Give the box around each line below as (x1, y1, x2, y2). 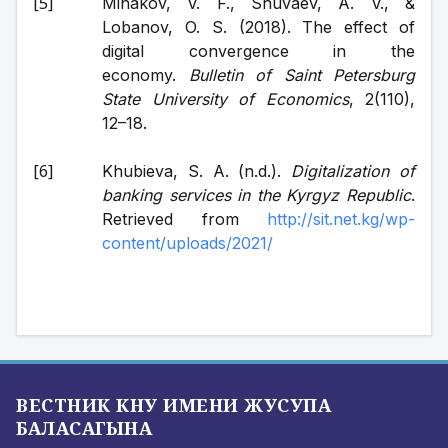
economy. (102, 65, 189, 85)
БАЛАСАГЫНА (16, 416, 152, 440)
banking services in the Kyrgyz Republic (102, 185, 411, 205)
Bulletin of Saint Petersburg (188, 65, 415, 85)
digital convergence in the (102, 41, 415, 61)
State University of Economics (102, 89, 349, 109)
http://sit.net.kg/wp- (267, 209, 415, 229)
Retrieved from (102, 209, 268, 229)
